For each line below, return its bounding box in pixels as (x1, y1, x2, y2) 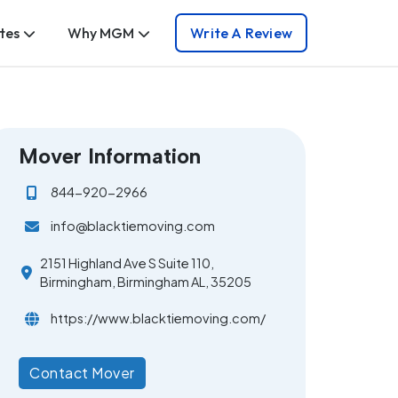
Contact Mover (29, 362, 135, 382)
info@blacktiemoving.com (51, 218, 216, 235)
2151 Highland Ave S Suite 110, (40, 254, 215, 271)
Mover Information (19, 142, 202, 169)
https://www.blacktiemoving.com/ (51, 310, 267, 327)
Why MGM (68, 24, 135, 43)
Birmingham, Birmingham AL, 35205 (40, 273, 252, 290)
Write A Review (190, 24, 292, 43)
